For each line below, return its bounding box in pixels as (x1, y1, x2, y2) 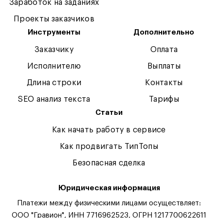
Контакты (145, 79, 183, 87)
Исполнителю (27, 62, 81, 70)
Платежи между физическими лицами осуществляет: (17, 200, 201, 207)
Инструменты (28, 29, 80, 36)
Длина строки (26, 79, 82, 87)
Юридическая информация (58, 184, 160, 192)
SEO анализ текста (18, 95, 91, 103)
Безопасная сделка (73, 159, 145, 167)
